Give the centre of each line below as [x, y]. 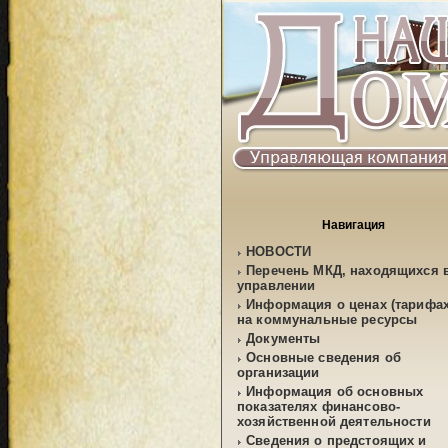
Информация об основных [335, 391]
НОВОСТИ [279, 251]
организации [278, 372]
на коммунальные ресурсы [327, 319]
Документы [283, 338]
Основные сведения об [324, 357]
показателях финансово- [319, 406]
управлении [276, 285]
